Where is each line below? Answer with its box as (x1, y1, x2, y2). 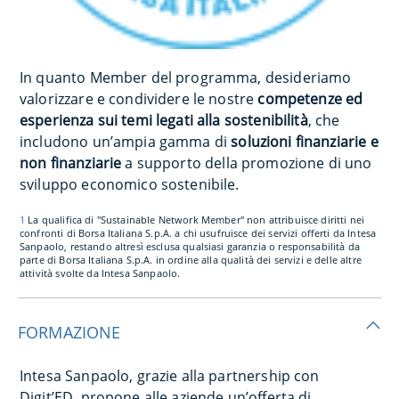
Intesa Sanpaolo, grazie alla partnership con (20, 365, 320, 386)
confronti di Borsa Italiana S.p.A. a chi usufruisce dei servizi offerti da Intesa (20, 225, 377, 240)
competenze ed (257, 88, 363, 109)
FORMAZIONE (18, 321, 121, 343)
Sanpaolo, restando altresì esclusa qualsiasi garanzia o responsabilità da (20, 239, 360, 253)
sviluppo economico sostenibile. (20, 174, 247, 194)
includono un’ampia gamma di (20, 131, 228, 151)
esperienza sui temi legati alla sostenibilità (20, 110, 308, 130)
